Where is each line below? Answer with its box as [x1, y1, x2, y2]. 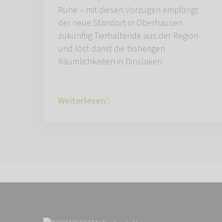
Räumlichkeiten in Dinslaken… [58, 55, 170, 68]
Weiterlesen [58, 95, 106, 108]
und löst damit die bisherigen [58, 43, 165, 55]
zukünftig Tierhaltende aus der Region [58, 30, 198, 43]
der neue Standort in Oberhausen [58, 17, 182, 30]
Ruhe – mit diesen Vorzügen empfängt [58, 4, 198, 17]
